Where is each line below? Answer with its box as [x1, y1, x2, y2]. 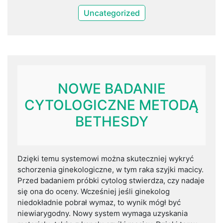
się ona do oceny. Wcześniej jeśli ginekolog [17, 187, 170, 197]
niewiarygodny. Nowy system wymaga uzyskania [17, 209, 188, 219]
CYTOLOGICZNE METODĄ [24, 97, 199, 114]
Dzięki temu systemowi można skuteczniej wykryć [17, 154, 194, 164]
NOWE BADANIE [57, 80, 166, 98]
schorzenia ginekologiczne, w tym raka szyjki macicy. [17, 165, 204, 175]
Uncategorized [83, 7, 140, 18]
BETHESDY [75, 113, 148, 130]
